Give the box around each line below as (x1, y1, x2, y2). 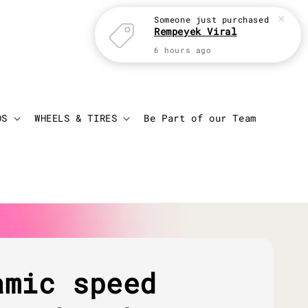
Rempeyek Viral (154, 25, 237, 38)
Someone (154, 14, 191, 25)
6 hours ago (154, 45, 212, 55)
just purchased (190, 14, 269, 25)
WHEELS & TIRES (34, 111, 118, 125)
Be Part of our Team (144, 111, 256, 125)
